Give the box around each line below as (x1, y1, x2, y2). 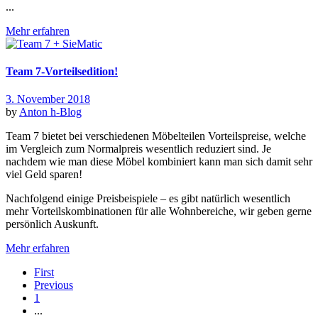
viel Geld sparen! (6, 168, 82, 181)
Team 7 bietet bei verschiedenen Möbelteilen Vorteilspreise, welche (6, 130, 306, 143)
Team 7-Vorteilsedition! (6, 65, 118, 78)
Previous (34, 279, 73, 292)
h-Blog (50, 106, 82, 119)
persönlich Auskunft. (6, 218, 99, 231)
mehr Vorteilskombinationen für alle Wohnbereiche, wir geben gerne (6, 205, 312, 218)
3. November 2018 (6, 93, 90, 106)
